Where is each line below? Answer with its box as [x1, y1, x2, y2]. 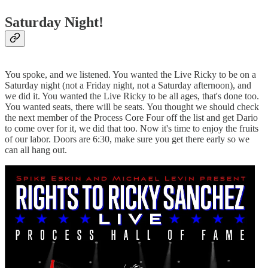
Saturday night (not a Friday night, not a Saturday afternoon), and [5, 80, 251, 91]
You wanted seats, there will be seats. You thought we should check [5, 102, 259, 112]
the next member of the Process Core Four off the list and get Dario [5, 112, 258, 123]
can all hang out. [5, 145, 67, 156]
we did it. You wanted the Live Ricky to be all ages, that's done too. [5, 91, 259, 102]
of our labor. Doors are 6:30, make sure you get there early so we [5, 134, 249, 145]
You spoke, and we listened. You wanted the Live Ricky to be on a [5, 69, 256, 80]
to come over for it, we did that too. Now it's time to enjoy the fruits [5, 123, 258, 134]
